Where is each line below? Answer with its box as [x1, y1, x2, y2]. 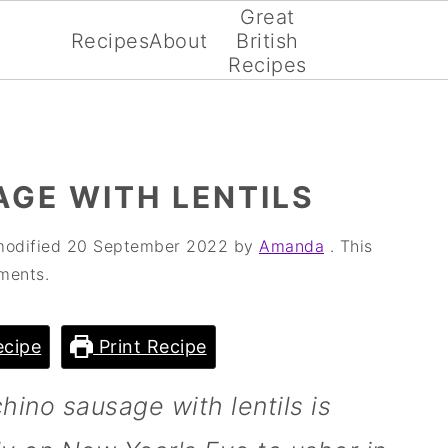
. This [324, 236, 373, 256]
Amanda [259, 236, 324, 256]
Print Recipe [93, 336, 207, 357]
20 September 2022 [66, 236, 228, 256]
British [236, 29, 299, 53]
